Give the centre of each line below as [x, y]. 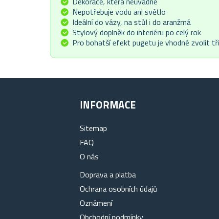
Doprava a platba [108, 175]
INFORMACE [108, 105]
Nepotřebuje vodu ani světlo [119, 12]
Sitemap [94, 128]
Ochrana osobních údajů [119, 189]
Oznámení [96, 203]
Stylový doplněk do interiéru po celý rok [137, 33]
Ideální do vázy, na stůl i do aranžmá [131, 22]
